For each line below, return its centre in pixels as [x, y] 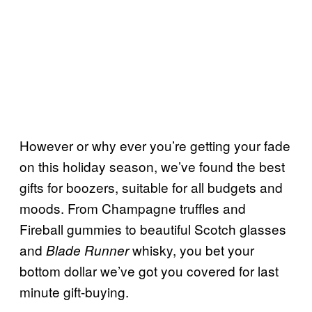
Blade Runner [89, 250]
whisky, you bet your [193, 249]
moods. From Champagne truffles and [133, 208]
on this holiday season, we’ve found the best [152, 166]
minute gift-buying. [74, 291]
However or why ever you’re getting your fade [155, 145]
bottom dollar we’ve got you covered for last [149, 270]
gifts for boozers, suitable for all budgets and [151, 187]
